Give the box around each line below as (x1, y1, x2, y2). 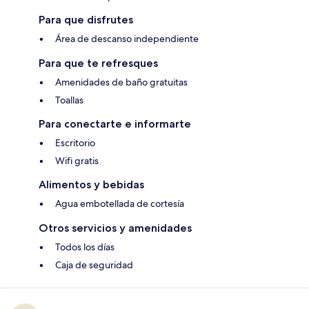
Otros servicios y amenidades (39, 221, 192, 235)
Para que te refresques (39, 57, 158, 70)
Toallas (55, 94, 83, 107)
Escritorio (55, 137, 95, 150)
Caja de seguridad (55, 259, 133, 272)
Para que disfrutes (39, 13, 133, 27)
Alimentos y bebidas (39, 178, 144, 192)
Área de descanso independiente (55, 32, 199, 46)
